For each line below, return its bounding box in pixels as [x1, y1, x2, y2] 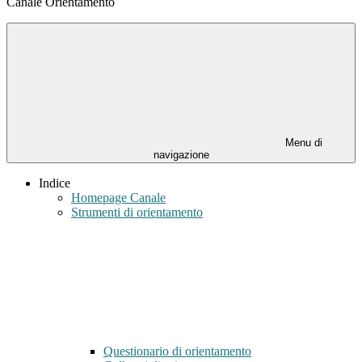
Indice [39, 176, 70, 191]
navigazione [153, 149, 209, 162]
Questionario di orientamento [103, 344, 251, 359]
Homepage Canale [71, 191, 166, 205]
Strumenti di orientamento [71, 205, 203, 220]
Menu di [282, 137, 322, 149]
